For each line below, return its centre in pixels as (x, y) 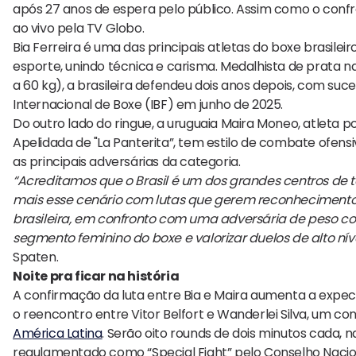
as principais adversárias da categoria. (127, 162)
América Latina (58, 334)
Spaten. (36, 257)
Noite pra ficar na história (96, 277)
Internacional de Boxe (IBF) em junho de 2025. (148, 105)
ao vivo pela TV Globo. (79, 29)
